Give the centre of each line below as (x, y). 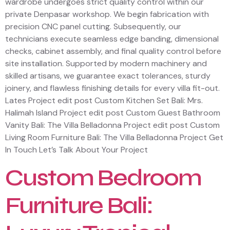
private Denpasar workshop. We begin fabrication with (107, 14)
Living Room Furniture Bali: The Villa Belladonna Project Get (114, 138)
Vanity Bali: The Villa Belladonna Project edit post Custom (112, 125)
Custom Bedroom (103, 177)
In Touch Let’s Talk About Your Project (76, 150)
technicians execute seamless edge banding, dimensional (112, 39)
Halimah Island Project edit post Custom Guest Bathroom (113, 113)
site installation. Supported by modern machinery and (106, 64)
